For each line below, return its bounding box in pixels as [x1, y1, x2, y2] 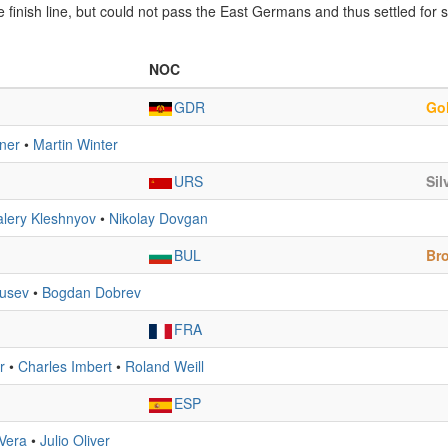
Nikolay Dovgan [109, 208, 208, 228]
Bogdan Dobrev [42, 282, 141, 302]
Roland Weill [125, 356, 204, 376]
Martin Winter [33, 134, 118, 154]
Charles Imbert [18, 356, 112, 376]
